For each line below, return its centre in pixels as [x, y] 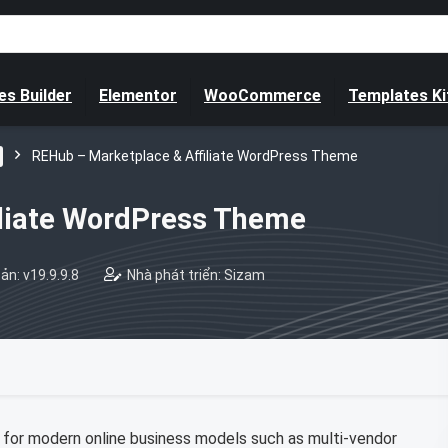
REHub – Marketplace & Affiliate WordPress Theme [195, 156]
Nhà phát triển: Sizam [196, 275]
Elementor [138, 95]
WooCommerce [262, 95]
